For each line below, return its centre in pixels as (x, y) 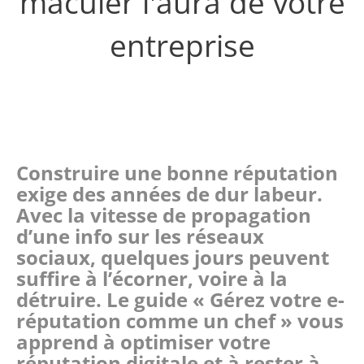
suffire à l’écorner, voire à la (152, 278)
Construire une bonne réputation (177, 173)
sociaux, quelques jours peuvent (173, 257)
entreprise (182, 45)
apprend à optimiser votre (143, 342)
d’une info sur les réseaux (140, 236)
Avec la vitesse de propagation (164, 215)
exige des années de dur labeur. (169, 194)
